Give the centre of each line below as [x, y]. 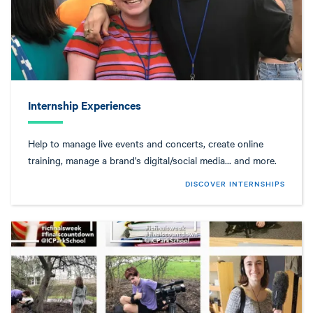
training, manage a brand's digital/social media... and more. [152, 160]
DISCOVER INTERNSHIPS [235, 183]
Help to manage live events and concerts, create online [146, 143]
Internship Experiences [85, 104]
